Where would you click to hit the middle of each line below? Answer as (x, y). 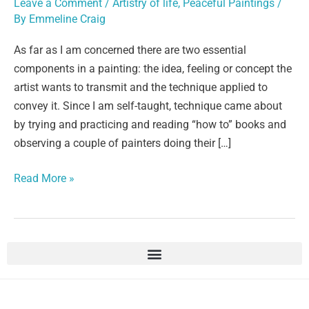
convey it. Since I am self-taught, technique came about (148, 106)
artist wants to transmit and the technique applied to (141, 87)
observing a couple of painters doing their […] (122, 143)
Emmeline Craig (67, 19)
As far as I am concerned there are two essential (130, 50)
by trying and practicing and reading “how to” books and (150, 124)
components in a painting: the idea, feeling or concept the (153, 68)
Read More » (44, 178)
